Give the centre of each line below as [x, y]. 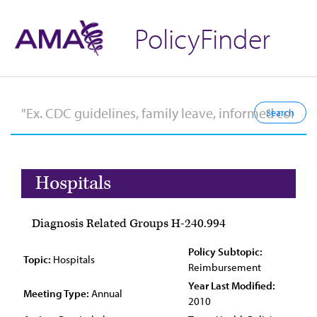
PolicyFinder [202, 38]
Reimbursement [225, 267]
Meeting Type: [56, 293]
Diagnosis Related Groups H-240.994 [129, 224]
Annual [106, 293]
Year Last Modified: [232, 286]
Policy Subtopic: [225, 252]
